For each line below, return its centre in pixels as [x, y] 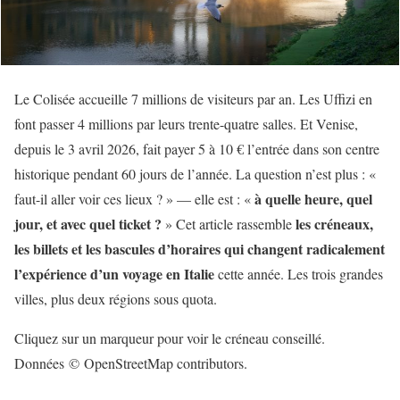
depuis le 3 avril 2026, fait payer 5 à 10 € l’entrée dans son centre [197, 148]
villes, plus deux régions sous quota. [116, 298]
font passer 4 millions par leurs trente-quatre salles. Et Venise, [186, 123]
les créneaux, [334, 223]
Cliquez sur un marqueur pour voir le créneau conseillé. [170, 337]
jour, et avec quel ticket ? [88, 223]
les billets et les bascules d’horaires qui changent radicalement [200, 248]
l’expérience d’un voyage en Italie [114, 273]
